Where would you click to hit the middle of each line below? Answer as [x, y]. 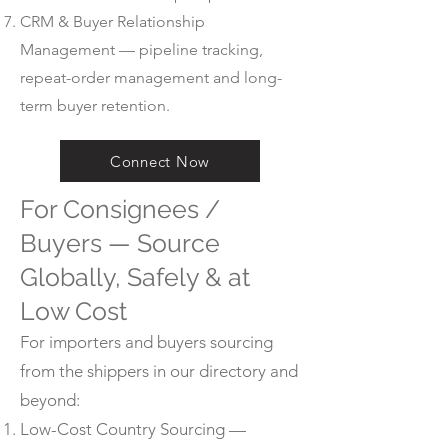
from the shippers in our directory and [159, 371]
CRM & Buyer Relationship [112, 21]
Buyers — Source [120, 243]
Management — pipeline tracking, [141, 49]
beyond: [50, 400]
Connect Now [160, 161]
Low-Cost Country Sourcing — [133, 429]
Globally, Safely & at [135, 277]
